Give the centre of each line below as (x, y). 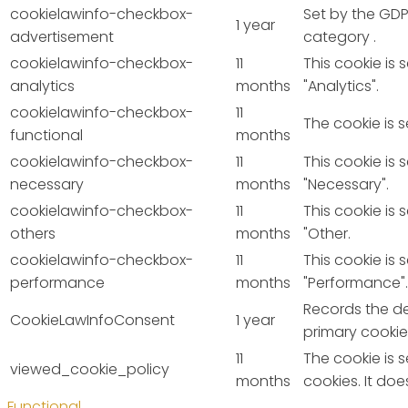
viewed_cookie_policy (90, 370)
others (33, 234)
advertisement (62, 37)
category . (340, 37)
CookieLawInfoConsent (92, 321)
